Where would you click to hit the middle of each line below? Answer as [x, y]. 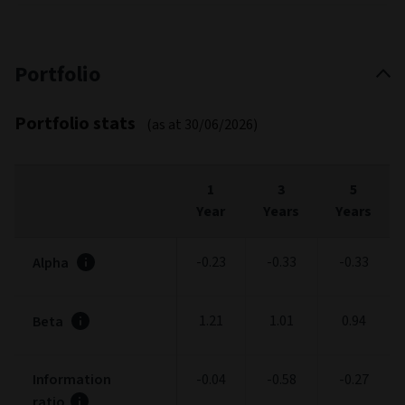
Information [73, 379]
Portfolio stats [77, 123]
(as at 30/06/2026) [202, 124]
